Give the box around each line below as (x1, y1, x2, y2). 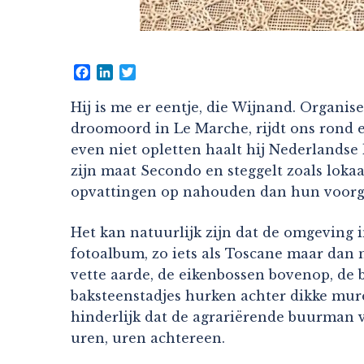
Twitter (136, 63, 188, 80)
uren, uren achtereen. (71, 329, 225, 346)
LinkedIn (113, 63, 175, 80)
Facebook (90, 63, 155, 80)
